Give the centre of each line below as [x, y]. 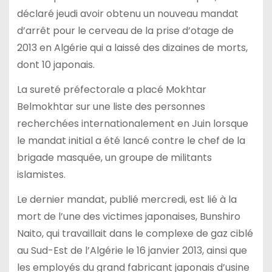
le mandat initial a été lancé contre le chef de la [131, 141]
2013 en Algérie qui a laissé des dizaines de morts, [132, 48]
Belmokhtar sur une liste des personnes [111, 107]
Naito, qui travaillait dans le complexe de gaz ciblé [135, 233]
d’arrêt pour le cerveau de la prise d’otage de [125, 31]
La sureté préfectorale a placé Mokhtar [111, 90]
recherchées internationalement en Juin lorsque [132, 124]
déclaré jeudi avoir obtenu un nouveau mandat [127, 14]
